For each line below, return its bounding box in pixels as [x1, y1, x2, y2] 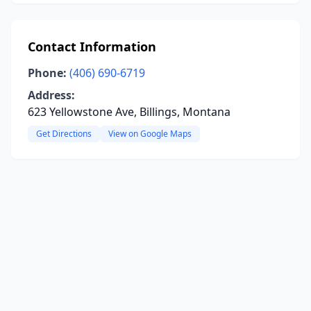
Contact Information [28, 38, 156, 55]
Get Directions [36, 128, 92, 140]
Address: [28, 87, 75, 103]
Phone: [28, 65, 67, 81]
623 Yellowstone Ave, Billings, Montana [28, 104, 230, 119]
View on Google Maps [108, 128, 192, 140]
